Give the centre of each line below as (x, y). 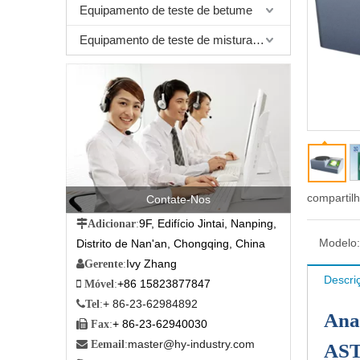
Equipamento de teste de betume (166, 10)
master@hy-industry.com (191, 344)
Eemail (108, 344)
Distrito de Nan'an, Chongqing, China (171, 244)
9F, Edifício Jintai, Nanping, (208, 224)
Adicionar (112, 224)
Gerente (104, 264)
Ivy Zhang (151, 264)
